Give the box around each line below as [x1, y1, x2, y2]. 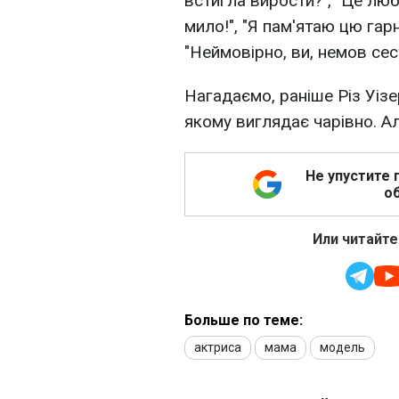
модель [320, 340, 365, 355]
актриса [194, 340, 241, 355]
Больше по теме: [184, 312, 303, 330]
